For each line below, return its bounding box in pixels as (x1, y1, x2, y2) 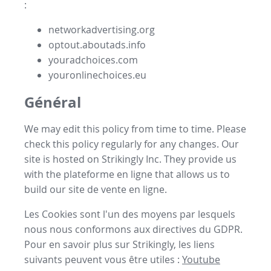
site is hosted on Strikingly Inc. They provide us (24, 152, 237, 166)
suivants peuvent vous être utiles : (24, 253, 180, 267)
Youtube (182, 253, 220, 267)
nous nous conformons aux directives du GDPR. (24, 223, 243, 237)
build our (24, 183, 68, 197)
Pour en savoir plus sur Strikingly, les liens (24, 238, 215, 252)
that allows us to (152, 168, 230, 181)
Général (24, 92, 81, 113)
